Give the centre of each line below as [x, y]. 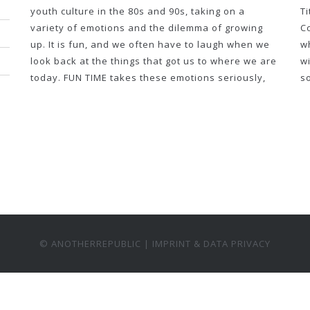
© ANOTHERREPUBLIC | [96, 243]
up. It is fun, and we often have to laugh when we [150, 44]
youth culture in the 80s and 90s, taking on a [138, 11]
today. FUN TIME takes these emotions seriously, [148, 77]
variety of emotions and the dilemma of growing [147, 28]
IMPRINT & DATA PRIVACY [211, 243]
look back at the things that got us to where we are [154, 61]
